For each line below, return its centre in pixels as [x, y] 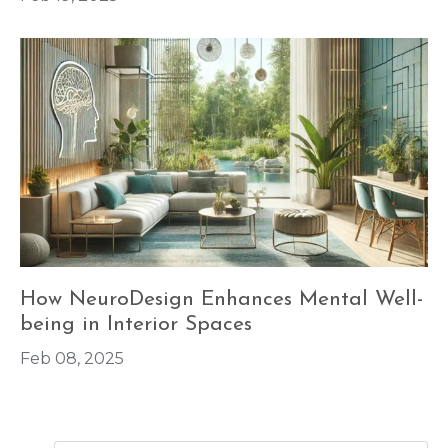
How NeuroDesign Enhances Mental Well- [221, 300]
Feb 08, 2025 [72, 359]
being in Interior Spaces [136, 325]
